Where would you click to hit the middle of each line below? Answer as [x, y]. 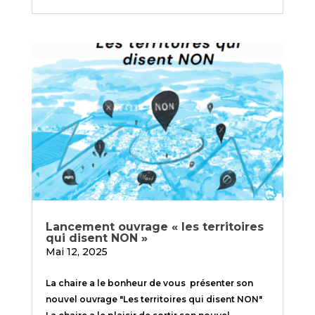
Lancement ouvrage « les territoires [154, 226]
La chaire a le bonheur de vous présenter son [149, 283]
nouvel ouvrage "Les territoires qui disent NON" [154, 299]
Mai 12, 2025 [76, 251]
